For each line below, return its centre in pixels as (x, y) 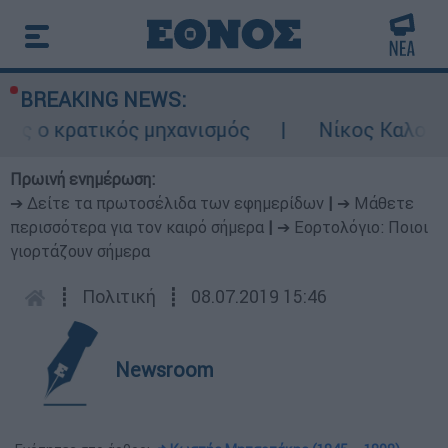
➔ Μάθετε (375, 203)
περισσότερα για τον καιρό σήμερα (137, 227)
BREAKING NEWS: (103, 99)
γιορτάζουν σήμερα (80, 251)
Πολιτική (119, 296)
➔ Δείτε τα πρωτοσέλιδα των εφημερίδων (167, 203)
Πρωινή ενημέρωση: (82, 179)
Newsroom (164, 369)
